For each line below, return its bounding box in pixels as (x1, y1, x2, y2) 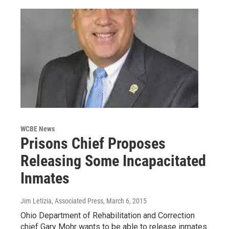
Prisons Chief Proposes (20, 134, 166, 152)
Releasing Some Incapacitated (20, 151, 206, 170)
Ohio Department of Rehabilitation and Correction (20, 210, 195, 220)
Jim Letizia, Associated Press (20, 196, 103, 205)
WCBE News (20, 124, 55, 133)
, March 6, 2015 (103, 196, 147, 205)
